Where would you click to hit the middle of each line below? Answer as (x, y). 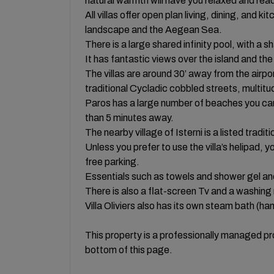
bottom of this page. (129, 250)
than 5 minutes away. (129, 117)
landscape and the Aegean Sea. (154, 29)
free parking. (112, 161)
